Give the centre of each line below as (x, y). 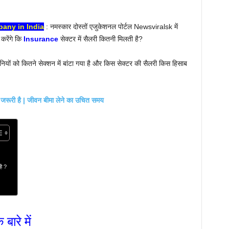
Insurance (41, 39)
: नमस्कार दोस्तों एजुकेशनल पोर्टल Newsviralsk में (111, 27)
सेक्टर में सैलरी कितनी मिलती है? (100, 39)
